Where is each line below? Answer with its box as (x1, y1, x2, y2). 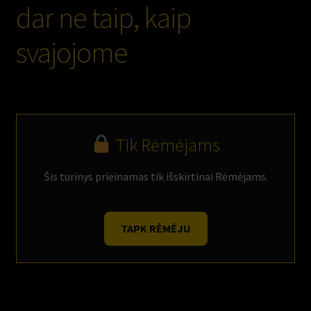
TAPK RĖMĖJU (120, 221, 191, 236)
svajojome (15, 33, 128, 70)
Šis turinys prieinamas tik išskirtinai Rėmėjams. (43, 169, 268, 183)
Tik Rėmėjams (111, 133, 220, 156)
